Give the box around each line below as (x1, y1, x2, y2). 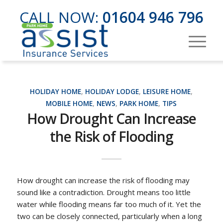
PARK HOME (119, 99, 159, 108)
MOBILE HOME (46, 99, 93, 108)
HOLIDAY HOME (30, 87, 82, 96)
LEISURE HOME (143, 87, 191, 96)
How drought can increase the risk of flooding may (16, 175, 190, 185)
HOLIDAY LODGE (85, 87, 139, 96)
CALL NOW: (19, 7, 103, 27)
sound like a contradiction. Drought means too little (16, 187, 191, 197)
